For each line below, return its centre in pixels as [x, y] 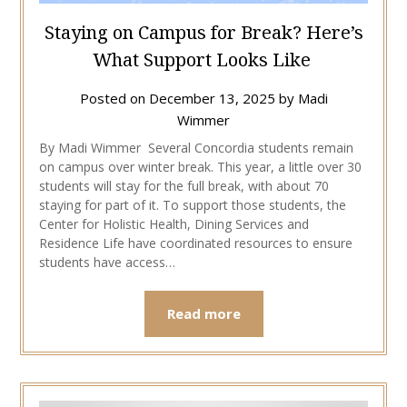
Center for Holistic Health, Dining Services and [174, 223]
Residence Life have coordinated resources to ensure [195, 243]
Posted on [114, 98]
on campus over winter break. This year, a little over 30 [200, 166]
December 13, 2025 [212, 98]
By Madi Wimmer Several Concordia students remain [196, 147]
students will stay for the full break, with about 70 [184, 185]
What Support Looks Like [203, 59]
